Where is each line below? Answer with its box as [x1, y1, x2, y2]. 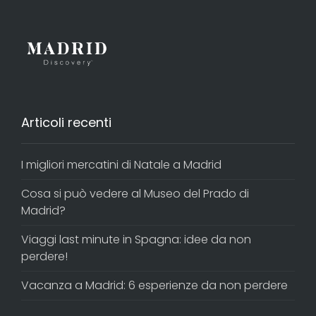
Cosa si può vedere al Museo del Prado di [21, 185, 249, 202]
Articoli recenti [21, 113, 111, 131]
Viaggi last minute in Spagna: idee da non [21, 231, 251, 248]
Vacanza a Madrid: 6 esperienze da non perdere [21, 276, 288, 293]
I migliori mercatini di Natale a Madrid [21, 156, 221, 173]
